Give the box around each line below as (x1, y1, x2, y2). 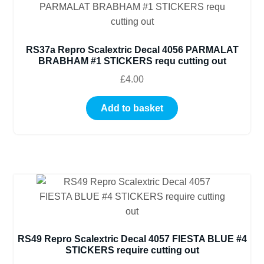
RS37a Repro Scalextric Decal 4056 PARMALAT (25, 45, 239, 55)
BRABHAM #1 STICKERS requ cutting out (38, 56, 226, 67)
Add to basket (101, 103, 163, 113)
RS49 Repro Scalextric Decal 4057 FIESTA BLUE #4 (17, 234, 247, 245)
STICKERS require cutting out (65, 245, 199, 256)
